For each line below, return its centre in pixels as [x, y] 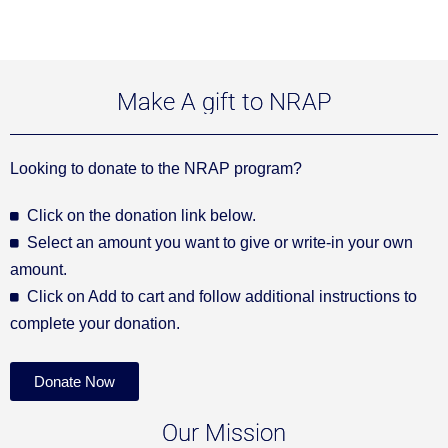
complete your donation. [95, 323]
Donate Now [74, 381]
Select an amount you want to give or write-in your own [220, 242]
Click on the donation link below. [141, 215]
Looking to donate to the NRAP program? [156, 168]
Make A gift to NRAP [224, 102]
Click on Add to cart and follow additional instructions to [222, 296]
